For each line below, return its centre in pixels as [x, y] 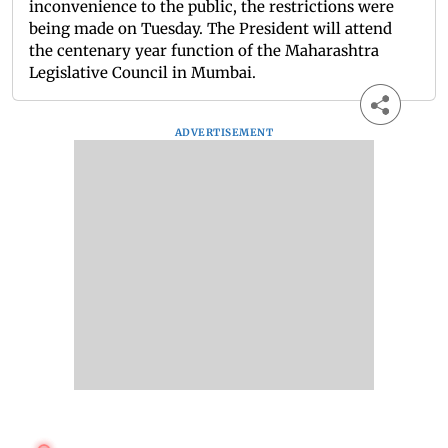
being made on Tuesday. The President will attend [210, 29]
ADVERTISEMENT [224, 133]
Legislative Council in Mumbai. [142, 73]
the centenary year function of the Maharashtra [204, 51]
